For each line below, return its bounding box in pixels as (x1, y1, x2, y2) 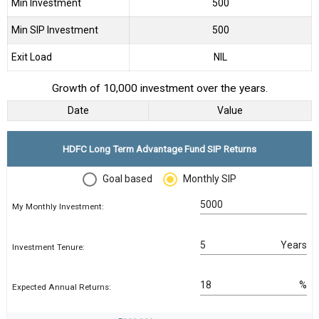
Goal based (103, 173, 152, 185)
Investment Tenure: (12, 241, 85, 252)
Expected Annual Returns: (12, 282, 111, 293)
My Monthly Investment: (12, 202, 104, 212)
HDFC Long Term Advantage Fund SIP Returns (63, 142, 256, 155)
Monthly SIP (183, 173, 236, 185)
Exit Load (11, 51, 52, 63)
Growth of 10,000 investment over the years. (51, 82, 268, 95)
